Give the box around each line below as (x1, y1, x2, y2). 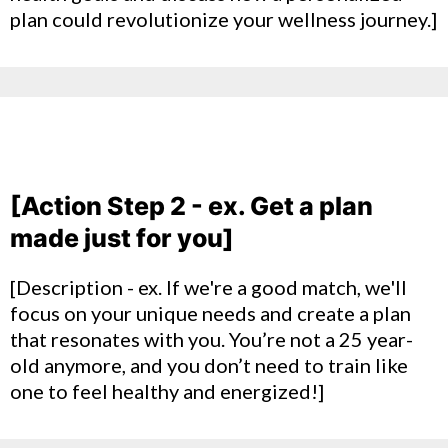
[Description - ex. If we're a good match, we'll (10, 275, 407, 299)
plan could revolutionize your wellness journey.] (10, 7, 437, 31)
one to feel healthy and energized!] (10, 379, 324, 403)
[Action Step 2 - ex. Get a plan (10, 191, 373, 221)
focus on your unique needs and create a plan (10, 301, 411, 325)
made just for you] (10, 223, 234, 253)
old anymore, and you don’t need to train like (10, 353, 408, 377)
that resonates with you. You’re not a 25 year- (10, 327, 413, 351)
